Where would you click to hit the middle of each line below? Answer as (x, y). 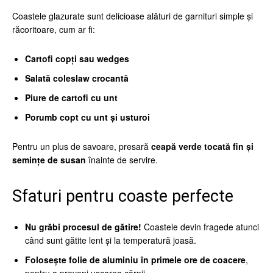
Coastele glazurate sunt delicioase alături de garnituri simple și (133, 16)
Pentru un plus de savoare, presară (82, 146)
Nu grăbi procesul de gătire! (83, 227)
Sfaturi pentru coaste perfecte (123, 196)
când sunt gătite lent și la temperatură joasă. (111, 240)
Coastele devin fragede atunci (200, 227)
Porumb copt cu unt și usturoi (87, 117)
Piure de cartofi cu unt (71, 97)
